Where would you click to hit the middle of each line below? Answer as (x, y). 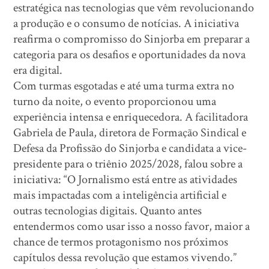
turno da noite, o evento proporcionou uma (115, 101)
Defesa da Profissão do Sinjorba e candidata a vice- (130, 148)
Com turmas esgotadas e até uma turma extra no (124, 86)
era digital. (38, 70)
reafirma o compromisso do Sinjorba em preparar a (132, 39)
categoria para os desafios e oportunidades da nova (130, 55)
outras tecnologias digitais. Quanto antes (108, 211)
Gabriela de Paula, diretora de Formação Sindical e (130, 133)
